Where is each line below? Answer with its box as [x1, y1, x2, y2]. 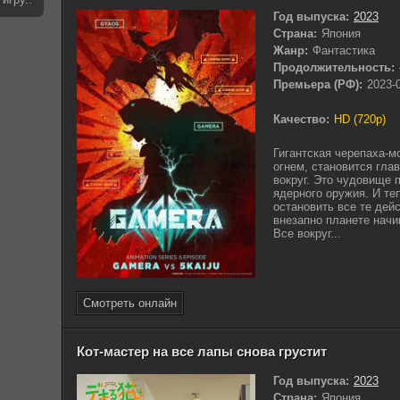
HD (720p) [334, 112, 386, 126]
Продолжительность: [273, 61, 395, 74]
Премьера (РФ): [273, 78, 362, 91]
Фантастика [312, 44, 375, 57]
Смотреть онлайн [83, 296, 177, 310]
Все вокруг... [273, 227, 341, 240]
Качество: [273, 112, 329, 126]
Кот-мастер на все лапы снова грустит [77, 343, 327, 359]
